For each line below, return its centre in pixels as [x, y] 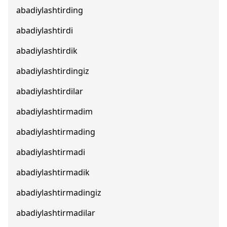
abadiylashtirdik [47, 51]
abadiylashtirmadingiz [59, 193]
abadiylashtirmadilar [56, 213]
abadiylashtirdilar [50, 91]
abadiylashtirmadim [54, 111]
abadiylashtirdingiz [53, 71]
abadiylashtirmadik [53, 172]
